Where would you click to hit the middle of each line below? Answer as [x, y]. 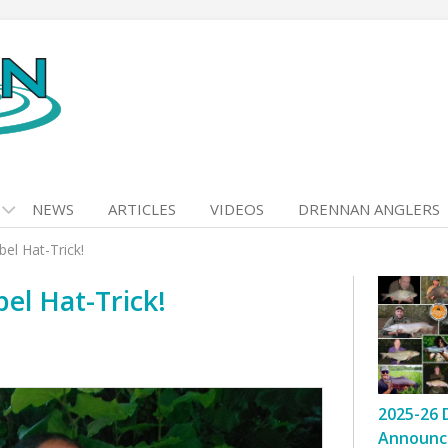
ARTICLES [142, 209]
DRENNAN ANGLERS [369, 209]
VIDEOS [237, 209]
